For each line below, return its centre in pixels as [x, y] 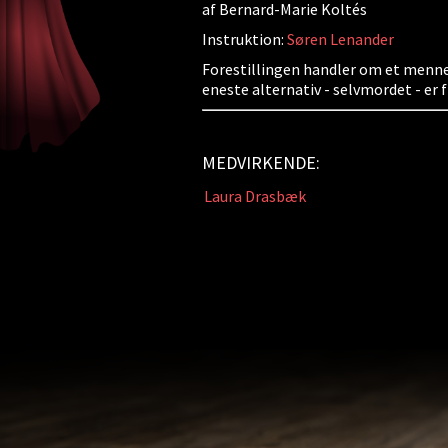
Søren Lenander [340, 39]
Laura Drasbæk [254, 196]
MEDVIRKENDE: [260, 162]
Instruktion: [244, 39]
